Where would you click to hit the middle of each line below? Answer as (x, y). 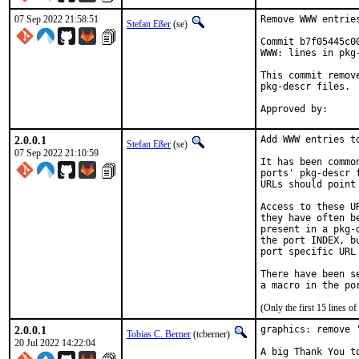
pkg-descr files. (305, 87)
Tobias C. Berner (159, 334)
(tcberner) (212, 334)
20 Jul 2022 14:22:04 (55, 343)
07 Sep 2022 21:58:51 (56, 19)
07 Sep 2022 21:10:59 (56, 153)
